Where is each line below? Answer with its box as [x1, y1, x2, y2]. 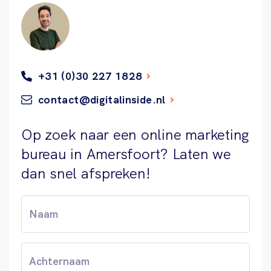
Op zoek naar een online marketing [21, 125, 250, 144]
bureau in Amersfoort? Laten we [21, 144, 231, 163]
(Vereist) [67, 197, 96, 207]
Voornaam [21, 195, 66, 208]
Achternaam [21, 242, 75, 255]
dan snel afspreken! [21, 163, 151, 183]
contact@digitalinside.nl [38, 92, 166, 106]
